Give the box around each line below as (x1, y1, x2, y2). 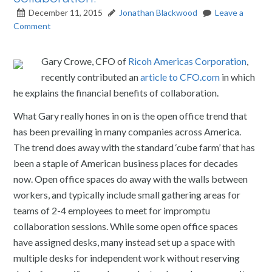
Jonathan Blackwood (119, 7, 198, 18)
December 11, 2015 (29, 7, 103, 18)
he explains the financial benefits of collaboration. (13, 87, 219, 98)
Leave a (215, 7, 244, 18)
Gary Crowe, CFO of (41, 55, 129, 67)
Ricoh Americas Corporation (128, 55, 247, 67)
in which (220, 71, 256, 83)
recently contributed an (41, 71, 141, 83)
